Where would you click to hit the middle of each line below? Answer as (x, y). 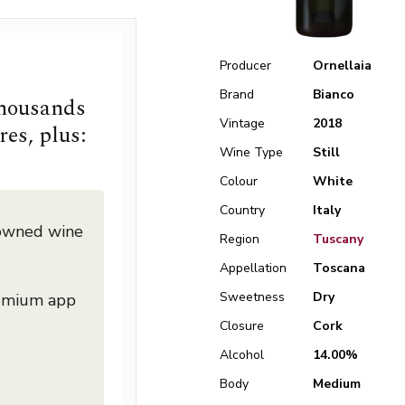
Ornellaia (342, 66)
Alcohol (242, 355)
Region (240, 239)
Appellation (254, 268)
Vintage (243, 123)
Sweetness (253, 297)
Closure (242, 326)
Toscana (339, 268)
